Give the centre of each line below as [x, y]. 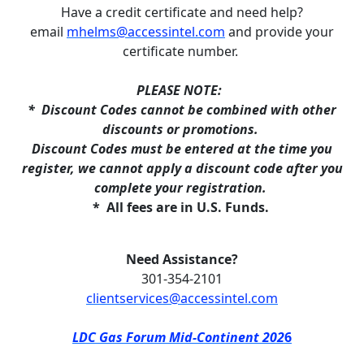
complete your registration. [182, 187]
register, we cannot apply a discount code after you [182, 168]
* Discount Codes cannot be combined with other [182, 109]
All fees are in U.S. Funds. [187, 207]
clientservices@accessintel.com [182, 298]
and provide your [279, 31]
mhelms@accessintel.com [146, 31]
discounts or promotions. [182, 129]
